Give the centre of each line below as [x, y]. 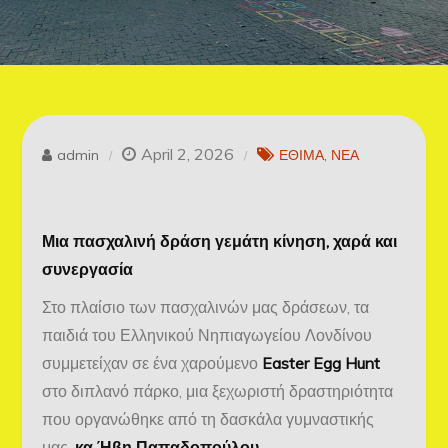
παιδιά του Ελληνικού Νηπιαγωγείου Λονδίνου [207, 334]
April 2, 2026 [188, 154]
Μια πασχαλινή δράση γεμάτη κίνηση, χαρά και [220, 240]
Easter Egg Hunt [321, 362]
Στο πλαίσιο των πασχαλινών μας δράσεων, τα [206, 306]
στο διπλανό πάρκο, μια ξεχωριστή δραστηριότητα [218, 390]
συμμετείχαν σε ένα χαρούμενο [152, 362]
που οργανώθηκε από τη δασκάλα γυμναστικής [208, 418]
